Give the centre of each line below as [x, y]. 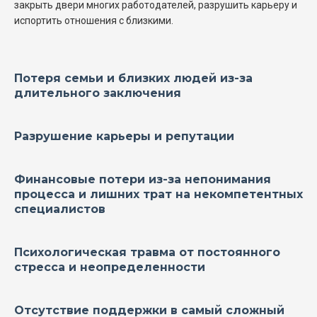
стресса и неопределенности [110, 267]
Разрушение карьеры [82, 136]
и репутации [192, 136]
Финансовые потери [80, 179]
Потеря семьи [59, 78]
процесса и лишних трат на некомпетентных [158, 194]
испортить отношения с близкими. [94, 20]
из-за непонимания [208, 179]
